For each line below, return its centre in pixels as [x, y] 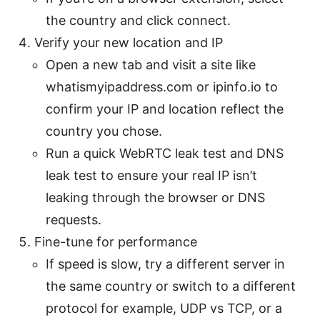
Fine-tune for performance [116, 242]
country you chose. [104, 131]
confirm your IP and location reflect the [165, 109]
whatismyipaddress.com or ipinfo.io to [162, 87]
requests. [74, 220]
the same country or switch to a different [171, 286]
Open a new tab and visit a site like [151, 65]
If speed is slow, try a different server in [165, 264]
